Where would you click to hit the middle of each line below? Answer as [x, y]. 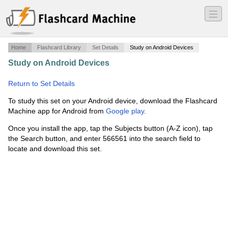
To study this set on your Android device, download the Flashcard [113, 101]
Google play [125, 111]
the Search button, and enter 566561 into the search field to [104, 139]
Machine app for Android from [57, 111]
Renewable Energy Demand [167, 63]
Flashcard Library [59, 48]
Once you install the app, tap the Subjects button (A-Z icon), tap [110, 129]
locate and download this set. [55, 149]
